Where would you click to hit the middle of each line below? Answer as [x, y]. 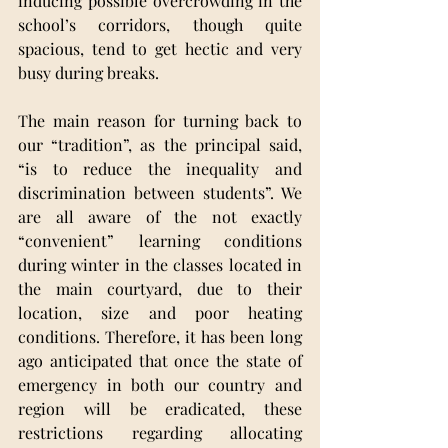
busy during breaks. [90, 73]
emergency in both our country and [160, 385]
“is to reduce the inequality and [160, 169]
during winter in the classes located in [160, 265]
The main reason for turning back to [160, 121]
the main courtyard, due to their [160, 289]
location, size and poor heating [160, 313]
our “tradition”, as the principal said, [160, 145]
